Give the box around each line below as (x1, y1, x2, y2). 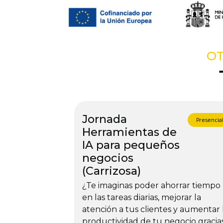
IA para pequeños (82, 138, 180, 152)
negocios (82, 151, 133, 165)
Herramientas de (82, 125, 177, 139)
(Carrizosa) (82, 164, 141, 178)
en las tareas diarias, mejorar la (82, 192, 201, 202)
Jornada (82, 112, 127, 126)
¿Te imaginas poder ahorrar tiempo (82, 180, 221, 190)
